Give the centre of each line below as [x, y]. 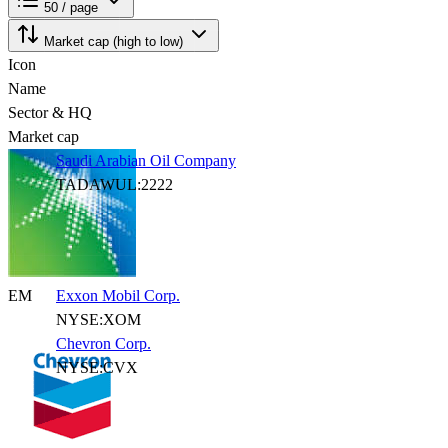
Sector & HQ [50, 112]
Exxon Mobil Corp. [118, 295]
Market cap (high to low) [115, 41]
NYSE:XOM [98, 319]
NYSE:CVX [97, 367]
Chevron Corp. [103, 343]
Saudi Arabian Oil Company [146, 160]
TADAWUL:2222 [114, 184]
